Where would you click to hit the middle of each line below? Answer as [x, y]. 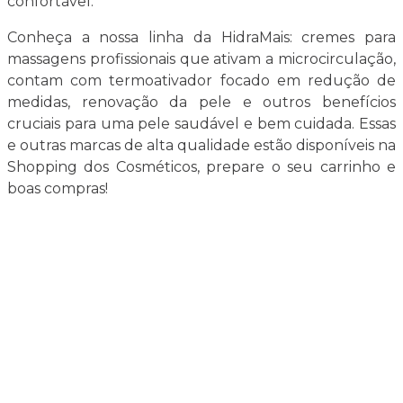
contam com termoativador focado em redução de [201, 81]
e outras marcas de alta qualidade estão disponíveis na [201, 145]
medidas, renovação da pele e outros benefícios [201, 102]
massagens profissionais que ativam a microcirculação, [201, 59]
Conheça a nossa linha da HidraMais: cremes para [201, 37]
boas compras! [58, 188]
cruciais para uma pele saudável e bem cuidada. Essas [201, 124]
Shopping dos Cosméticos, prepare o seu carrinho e [201, 167]
